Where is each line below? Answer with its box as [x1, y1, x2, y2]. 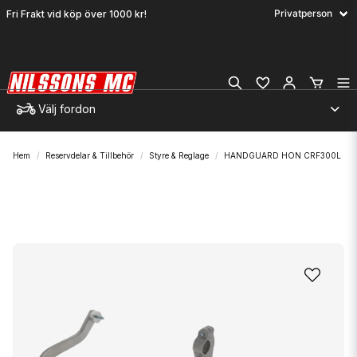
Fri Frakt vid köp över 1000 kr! [6, 7, 147, 20]
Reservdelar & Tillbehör [45, 151, 134, 160]
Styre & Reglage [149, 151, 209, 160]
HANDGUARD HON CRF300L [224, 151, 341, 160]
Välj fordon [38, 102, 96, 116]
